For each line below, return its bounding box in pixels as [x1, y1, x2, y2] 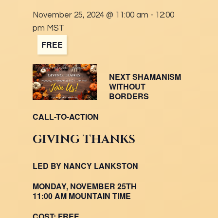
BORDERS [109, 91, 149, 102]
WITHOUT [109, 81, 145, 92]
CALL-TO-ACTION [33, 111, 99, 122]
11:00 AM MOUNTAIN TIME [33, 190, 131, 201]
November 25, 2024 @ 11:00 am [33, 11, 149, 19]
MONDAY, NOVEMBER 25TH [33, 181, 137, 192]
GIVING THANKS [33, 132, 136, 147]
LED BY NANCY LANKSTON [33, 160, 139, 171]
